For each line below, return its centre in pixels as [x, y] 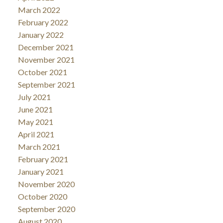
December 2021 [46, 47]
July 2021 [34, 97]
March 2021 [39, 146]
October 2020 [42, 196]
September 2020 [46, 209]
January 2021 [41, 171]
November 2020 [46, 184]
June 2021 [35, 109]
